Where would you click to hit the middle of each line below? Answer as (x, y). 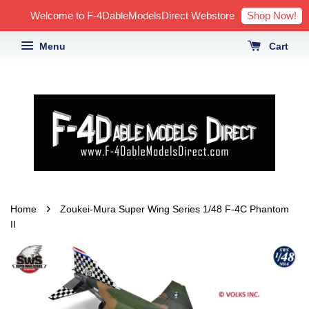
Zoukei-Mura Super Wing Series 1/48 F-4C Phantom (175, 209)
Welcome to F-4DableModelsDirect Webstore (132, 16)
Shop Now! (272, 15)
